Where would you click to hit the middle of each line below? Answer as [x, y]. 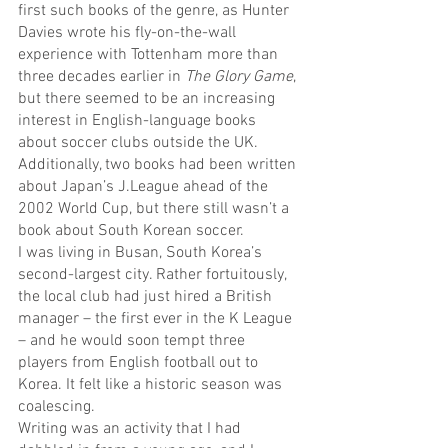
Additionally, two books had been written [159, 165]
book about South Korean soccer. [131, 231]
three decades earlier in [101, 77]
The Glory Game [239, 77]
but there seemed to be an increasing [148, 99]
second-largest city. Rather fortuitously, [154, 275]
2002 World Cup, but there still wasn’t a [155, 209]
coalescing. [56, 407]
